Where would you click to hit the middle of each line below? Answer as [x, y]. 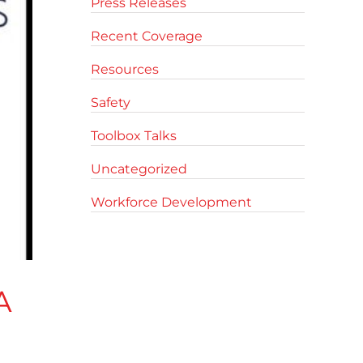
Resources [125, 69]
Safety [111, 102]
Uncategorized [139, 169]
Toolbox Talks [134, 136]
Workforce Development [171, 202]
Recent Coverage [147, 36]
